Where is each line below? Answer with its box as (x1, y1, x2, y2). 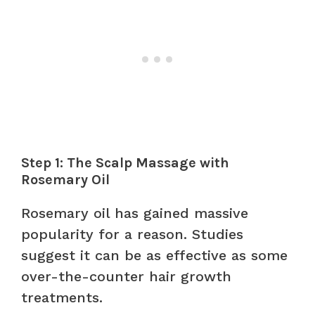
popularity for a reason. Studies (21, 225, 243, 243)
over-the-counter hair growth (21, 267, 231, 285)
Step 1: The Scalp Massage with (21, 154, 229, 171)
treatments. (21, 288, 103, 306)
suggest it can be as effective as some (21, 246, 288, 264)
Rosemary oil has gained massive (21, 204, 248, 221)
